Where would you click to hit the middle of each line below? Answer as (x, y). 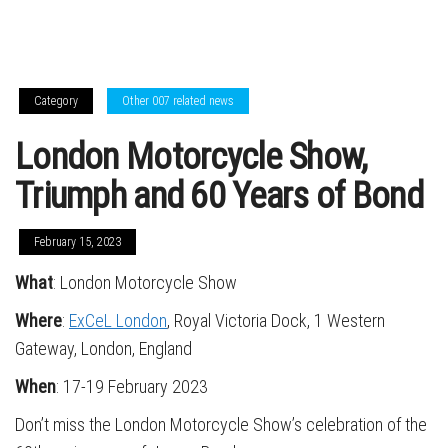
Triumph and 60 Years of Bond (219, 196)
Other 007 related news (178, 101)
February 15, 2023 (77, 242)
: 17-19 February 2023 (132, 386)
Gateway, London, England (103, 348)
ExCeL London (118, 320)
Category (56, 101)
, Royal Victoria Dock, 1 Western (276, 320)
